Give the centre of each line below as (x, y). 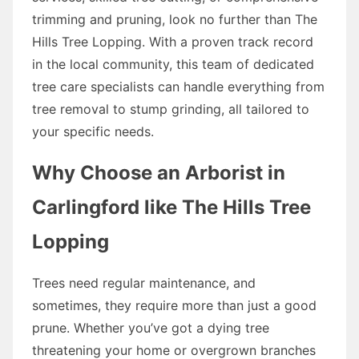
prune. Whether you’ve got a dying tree (151, 327)
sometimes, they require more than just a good (174, 305)
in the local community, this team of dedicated (173, 64)
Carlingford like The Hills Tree (171, 207)
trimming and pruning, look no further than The (175, 19)
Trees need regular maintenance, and (144, 282)
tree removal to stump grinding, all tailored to (171, 109)
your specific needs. (93, 131)
